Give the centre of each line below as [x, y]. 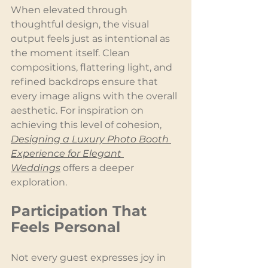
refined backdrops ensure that [86, 81]
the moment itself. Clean [71, 53]
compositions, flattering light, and [93, 67]
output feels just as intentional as [92, 38]
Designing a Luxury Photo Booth [91, 139]
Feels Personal [66, 227]
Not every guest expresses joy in [89, 257]
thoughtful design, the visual [81, 24]
